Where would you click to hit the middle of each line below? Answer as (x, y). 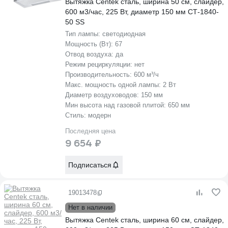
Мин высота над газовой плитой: (117, 105)
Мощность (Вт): (90, 44)
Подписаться (90, 165)
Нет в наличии (90, 207)
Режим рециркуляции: (100, 64)
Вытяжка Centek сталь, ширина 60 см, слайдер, (145, 220)
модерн (99, 115)
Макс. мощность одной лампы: (114, 85)
